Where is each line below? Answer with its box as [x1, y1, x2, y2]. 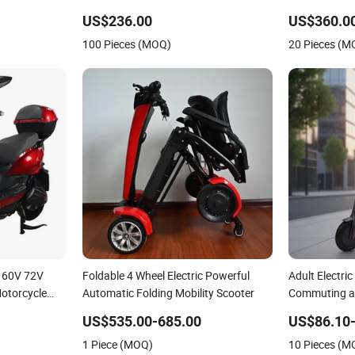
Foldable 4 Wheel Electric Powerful [82, 267, 250, 283]
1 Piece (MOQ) [82, 336, 153, 352]
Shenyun [288, 2, 332, 17]
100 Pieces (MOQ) [82, 36, 171, 52]
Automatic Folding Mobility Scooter [82, 284, 254, 300]
